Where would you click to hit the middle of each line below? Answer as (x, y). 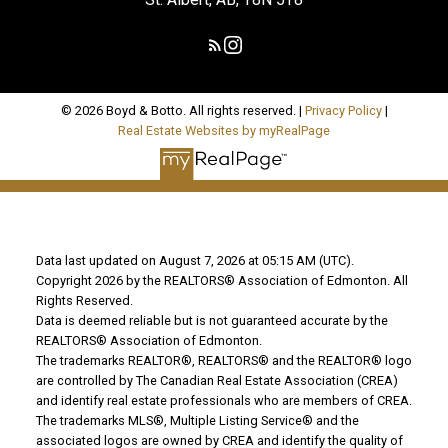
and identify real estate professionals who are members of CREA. (223, 401)
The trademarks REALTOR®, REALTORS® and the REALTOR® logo (223, 361)
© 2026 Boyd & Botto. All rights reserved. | (182, 110)
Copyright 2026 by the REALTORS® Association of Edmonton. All (221, 281)
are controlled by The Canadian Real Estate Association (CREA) (216, 381)
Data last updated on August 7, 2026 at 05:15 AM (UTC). (194, 261)
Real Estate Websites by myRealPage (224, 130)
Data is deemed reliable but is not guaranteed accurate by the (211, 321)
